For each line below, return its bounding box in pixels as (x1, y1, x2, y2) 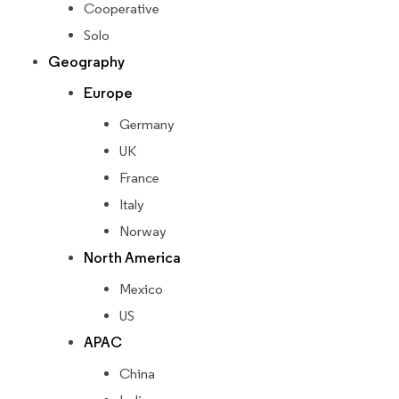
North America (84, 248, 181, 268)
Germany (119, 116, 175, 134)
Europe (84, 84, 133, 103)
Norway (119, 223, 167, 240)
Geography (48, 53, 125, 72)
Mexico (119, 281, 163, 298)
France (119, 169, 159, 187)
